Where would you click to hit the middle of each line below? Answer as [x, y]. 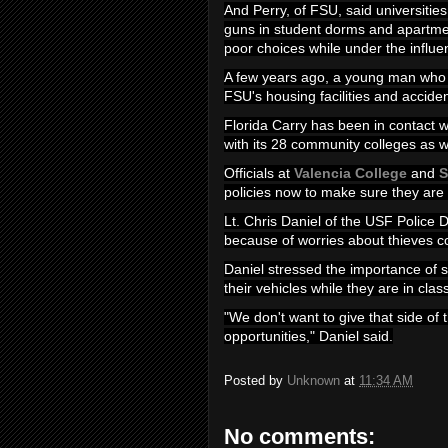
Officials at [259, 173]
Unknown [313, 381]
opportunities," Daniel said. [308, 336]
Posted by [255, 381]
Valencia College [350, 173]
